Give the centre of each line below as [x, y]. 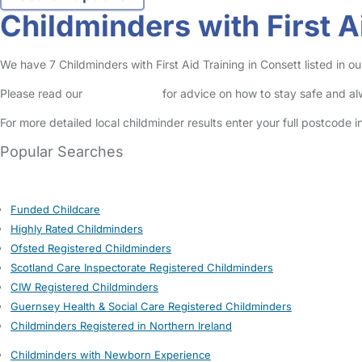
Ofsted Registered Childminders [91, 248]
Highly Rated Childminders [77, 229]
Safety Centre [122, 93]
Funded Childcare [55, 209]
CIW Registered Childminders [84, 287]
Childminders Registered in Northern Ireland [121, 326]
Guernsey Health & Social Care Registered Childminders [151, 306]
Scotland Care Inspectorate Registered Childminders [142, 267]
